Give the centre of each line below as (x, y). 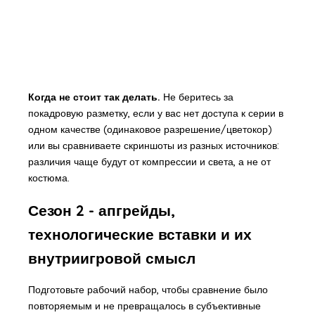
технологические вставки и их (140, 234)
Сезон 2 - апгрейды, (101, 210)
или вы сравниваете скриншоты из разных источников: (153, 145)
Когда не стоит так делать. (94, 97)
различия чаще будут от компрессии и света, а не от (149, 161)
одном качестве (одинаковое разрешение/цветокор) (150, 129)
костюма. (49, 178)
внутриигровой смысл (111, 258)
